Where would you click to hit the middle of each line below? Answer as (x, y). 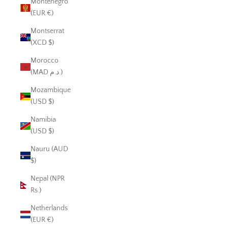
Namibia (43, 120)
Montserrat (47, 31)
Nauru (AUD (49, 149)
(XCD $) (42, 43)
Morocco (45, 61)
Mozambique (51, 90)
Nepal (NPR (48, 179)
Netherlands (49, 208)
